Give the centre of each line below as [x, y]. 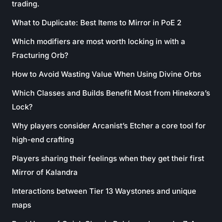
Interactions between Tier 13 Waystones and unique [104, 191]
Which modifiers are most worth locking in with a [99, 41]
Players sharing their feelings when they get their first [108, 158]
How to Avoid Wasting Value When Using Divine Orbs [107, 74]
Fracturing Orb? [40, 55]
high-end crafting [43, 139]
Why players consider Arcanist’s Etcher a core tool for [109, 125]
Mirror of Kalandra [45, 172]
